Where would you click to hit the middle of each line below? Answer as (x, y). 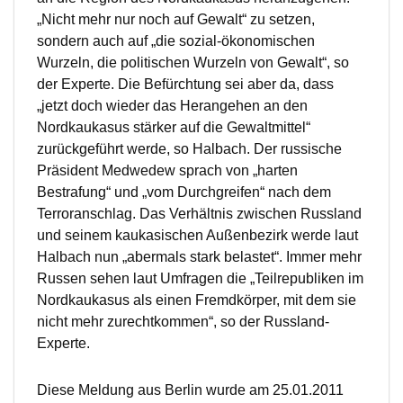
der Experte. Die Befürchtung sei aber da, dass (185, 85)
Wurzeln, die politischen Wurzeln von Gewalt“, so (193, 63)
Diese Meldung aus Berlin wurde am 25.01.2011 (190, 390)
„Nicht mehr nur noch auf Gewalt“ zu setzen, (176, 20)
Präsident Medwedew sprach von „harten (167, 171)
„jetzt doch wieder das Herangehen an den (172, 106)
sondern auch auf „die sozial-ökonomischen (176, 41)
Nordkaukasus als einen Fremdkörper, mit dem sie (197, 300)
